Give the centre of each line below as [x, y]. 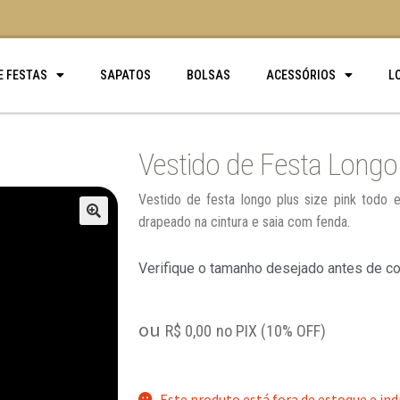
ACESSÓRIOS [300, 75]
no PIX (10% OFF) [271, 331]
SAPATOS [125, 75]
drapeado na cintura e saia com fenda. [244, 221]
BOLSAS [208, 75]
